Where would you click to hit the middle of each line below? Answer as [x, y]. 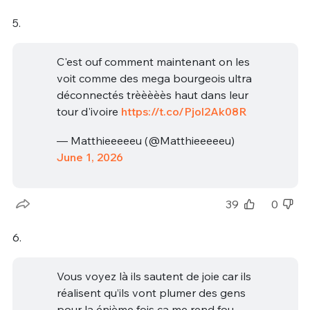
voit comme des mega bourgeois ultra [154, 79]
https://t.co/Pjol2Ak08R [184, 112]
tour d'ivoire [89, 112]
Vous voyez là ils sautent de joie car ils [154, 276]
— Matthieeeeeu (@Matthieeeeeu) [145, 141]
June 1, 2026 [90, 157]
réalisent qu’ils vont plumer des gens [151, 293]
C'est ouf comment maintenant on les [153, 62]
